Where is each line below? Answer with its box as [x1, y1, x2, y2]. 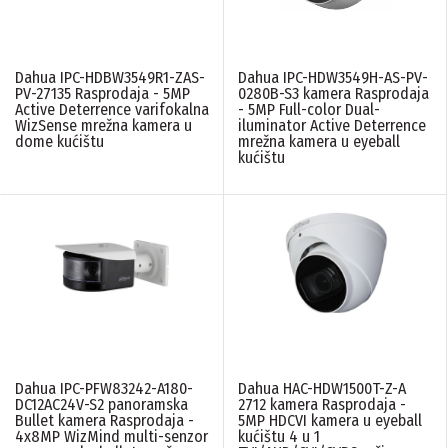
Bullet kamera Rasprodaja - [15, 410, 194, 430]
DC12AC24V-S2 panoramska [15, 394, 188, 414]
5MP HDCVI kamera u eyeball [238, 410, 422, 430]
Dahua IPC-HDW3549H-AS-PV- [238, 67, 428, 87]
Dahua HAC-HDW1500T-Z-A [238, 378, 406, 398]
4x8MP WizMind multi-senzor [15, 426, 208, 446]
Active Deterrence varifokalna [15, 99, 209, 119]
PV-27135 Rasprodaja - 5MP [15, 83, 190, 103]
